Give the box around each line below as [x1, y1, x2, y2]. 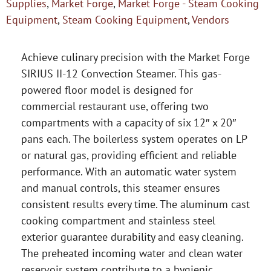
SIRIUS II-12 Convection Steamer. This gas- [21, 67, 221, 81]
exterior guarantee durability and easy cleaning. [21, 230, 243, 244]
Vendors [192, 13, 229, 27]
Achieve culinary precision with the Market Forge [21, 50, 250, 65]
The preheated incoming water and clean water [21, 246, 243, 261]
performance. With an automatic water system [21, 165, 237, 179]
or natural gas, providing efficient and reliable [21, 148, 237, 163]
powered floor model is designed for [21, 83, 193, 97]
